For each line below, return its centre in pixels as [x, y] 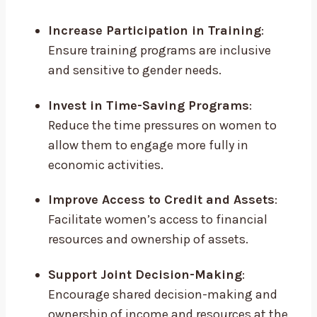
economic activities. [106, 165]
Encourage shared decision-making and [163, 294]
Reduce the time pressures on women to [162, 125]
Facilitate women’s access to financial [158, 220]
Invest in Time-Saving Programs [149, 105]
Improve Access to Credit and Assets [161, 200]
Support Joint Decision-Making [145, 274]
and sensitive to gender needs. [135, 70]
